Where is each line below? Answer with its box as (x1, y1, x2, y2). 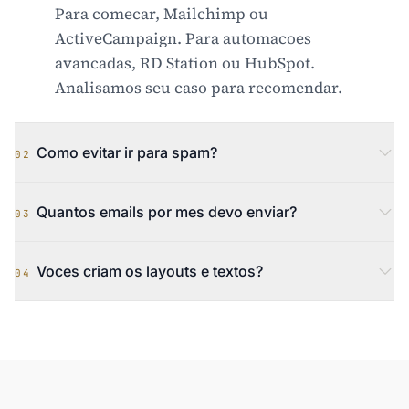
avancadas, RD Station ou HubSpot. (55, 52, 315, 74)
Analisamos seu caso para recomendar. (55, 77, 342, 99)
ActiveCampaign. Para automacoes (55, 27, 311, 49)
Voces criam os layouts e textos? (37, 262, 263, 280)
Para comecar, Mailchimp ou (55, 3, 268, 25)
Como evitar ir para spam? (37, 143, 217, 162)
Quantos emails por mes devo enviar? (37, 203, 297, 221)
